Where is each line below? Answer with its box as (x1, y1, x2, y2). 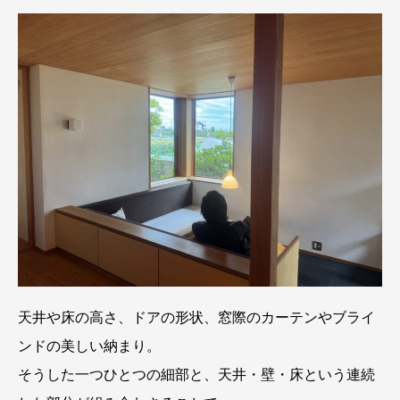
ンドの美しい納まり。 (18, 338, 161, 354)
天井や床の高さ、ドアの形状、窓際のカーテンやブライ (18, 310, 375, 326)
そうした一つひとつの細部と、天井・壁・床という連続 (18, 367, 375, 383)
